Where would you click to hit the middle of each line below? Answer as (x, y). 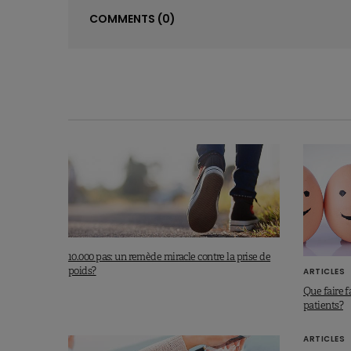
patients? (323, 305)
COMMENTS (123, 19)
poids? (82, 271)
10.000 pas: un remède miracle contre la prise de (170, 257)
